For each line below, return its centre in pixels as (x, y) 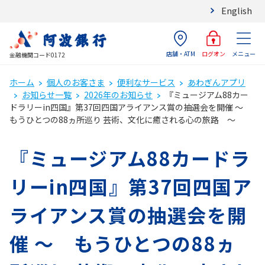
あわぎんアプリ (216, 82)
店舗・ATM (180, 54)
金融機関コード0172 (37, 54)
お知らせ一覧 (47, 95)
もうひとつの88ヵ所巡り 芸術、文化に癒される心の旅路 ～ (122, 119)
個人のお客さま (76, 82)
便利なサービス (146, 82)
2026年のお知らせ (118, 95)
